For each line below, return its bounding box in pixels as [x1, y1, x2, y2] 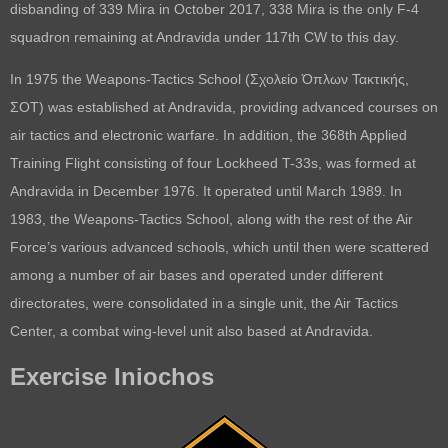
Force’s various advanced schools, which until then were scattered [10, 238, 429, 255]
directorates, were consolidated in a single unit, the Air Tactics [10, 294, 398, 311]
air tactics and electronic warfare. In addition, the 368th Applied [10, 126, 407, 143]
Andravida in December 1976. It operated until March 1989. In [10, 182, 402, 199]
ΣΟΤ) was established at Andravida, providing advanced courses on [10, 98, 438, 115]
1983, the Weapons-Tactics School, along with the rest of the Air [10, 210, 413, 227]
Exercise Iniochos [10, 362, 214, 390]
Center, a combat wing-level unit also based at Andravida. [10, 322, 373, 339]
